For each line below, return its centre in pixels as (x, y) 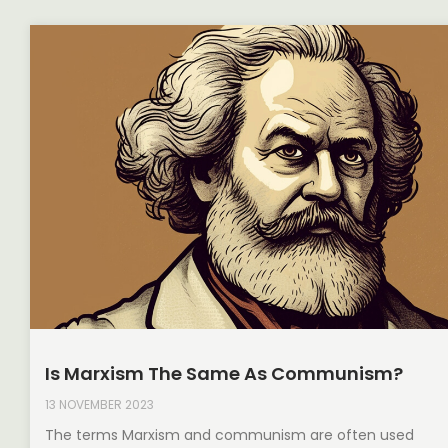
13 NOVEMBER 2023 (99, 405)
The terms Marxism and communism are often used (229, 435)
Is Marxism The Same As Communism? (224, 374)
